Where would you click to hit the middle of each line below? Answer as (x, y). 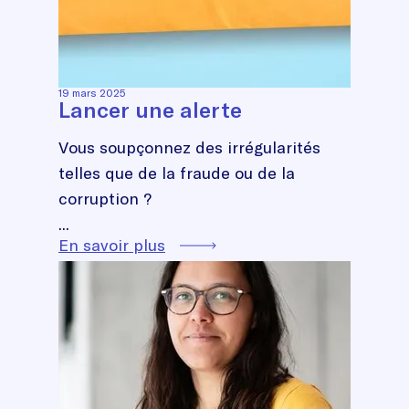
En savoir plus (112, 245)
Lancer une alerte (150, 109)
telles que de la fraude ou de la (177, 173)
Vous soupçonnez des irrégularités (189, 147)
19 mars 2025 (92, 92)
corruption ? (107, 198)
